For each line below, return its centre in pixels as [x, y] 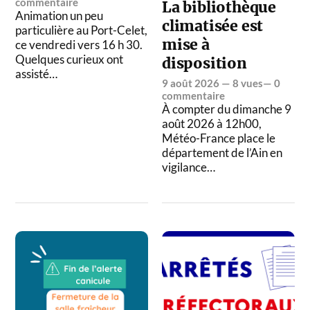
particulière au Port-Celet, [82, 30]
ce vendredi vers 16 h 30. [79, 44]
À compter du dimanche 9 [227, 109]
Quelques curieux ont [70, 59]
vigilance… [189, 167]
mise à [186, 44]
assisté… [37, 73]
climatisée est [213, 26]
